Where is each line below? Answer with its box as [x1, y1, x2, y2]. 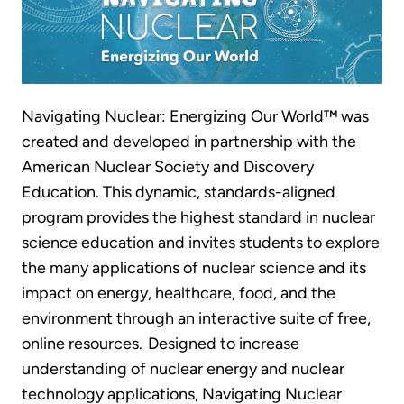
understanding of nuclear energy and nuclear [22, 359, 344, 380]
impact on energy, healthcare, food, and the [22, 283, 335, 304]
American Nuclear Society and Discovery [22, 157, 314, 178]
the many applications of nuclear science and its [22, 258, 366, 279]
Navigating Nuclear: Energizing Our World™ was [22, 106, 369, 127]
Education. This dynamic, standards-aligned [22, 182, 335, 203]
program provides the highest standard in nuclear [22, 207, 375, 228]
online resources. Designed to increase [22, 334, 299, 354]
